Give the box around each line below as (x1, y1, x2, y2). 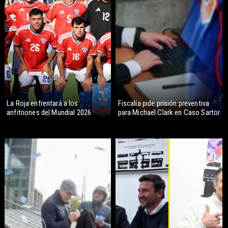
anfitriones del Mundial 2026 (7, 107, 92, 117)
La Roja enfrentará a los (7, 98, 78, 108)
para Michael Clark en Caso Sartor (118, 107, 220, 117)
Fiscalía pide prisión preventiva (118, 98, 210, 108)
